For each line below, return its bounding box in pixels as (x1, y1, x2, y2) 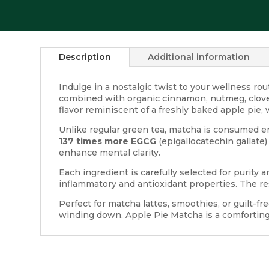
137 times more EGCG (59, 135, 157, 147)
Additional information (148, 51, 250, 62)
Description (59, 51, 112, 62)
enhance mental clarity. (59, 147, 161, 158)
